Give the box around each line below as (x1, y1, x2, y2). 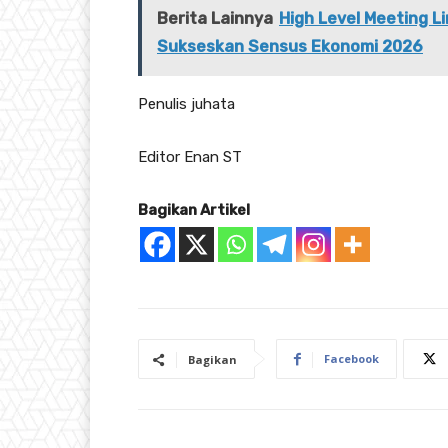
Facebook (324, 351, 379, 367)
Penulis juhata (138, 95, 235, 114)
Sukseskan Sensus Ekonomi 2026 (157, 37, 423, 57)
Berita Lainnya (157, 9, 273, 29)
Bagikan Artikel (138, 201, 250, 220)
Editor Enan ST (138, 148, 242, 167)
